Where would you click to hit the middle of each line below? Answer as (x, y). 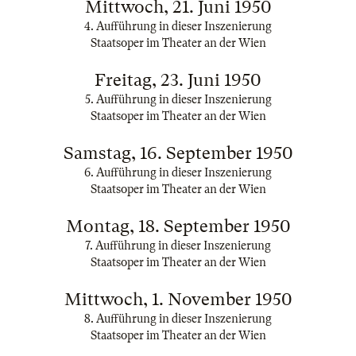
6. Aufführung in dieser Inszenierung (178, 172)
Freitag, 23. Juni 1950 (178, 80)
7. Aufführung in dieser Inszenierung (178, 246)
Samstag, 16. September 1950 (178, 153)
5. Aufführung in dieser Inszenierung (178, 99)
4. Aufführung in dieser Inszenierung (178, 26)
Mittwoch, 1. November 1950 (178, 299)
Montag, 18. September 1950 (178, 226)
